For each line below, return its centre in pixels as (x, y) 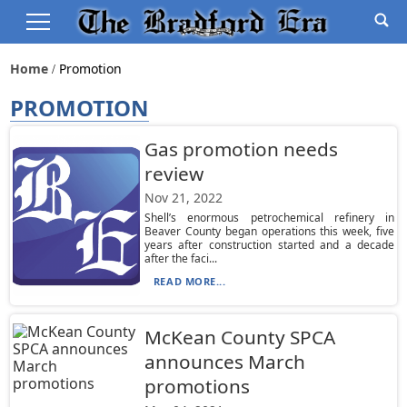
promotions (197, 386)
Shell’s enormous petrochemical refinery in (269, 218)
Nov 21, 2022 (183, 198)
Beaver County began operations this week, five (269, 231)
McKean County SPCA (239, 337)
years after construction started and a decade (269, 245)
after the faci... (180, 258)
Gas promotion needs (241, 149)
